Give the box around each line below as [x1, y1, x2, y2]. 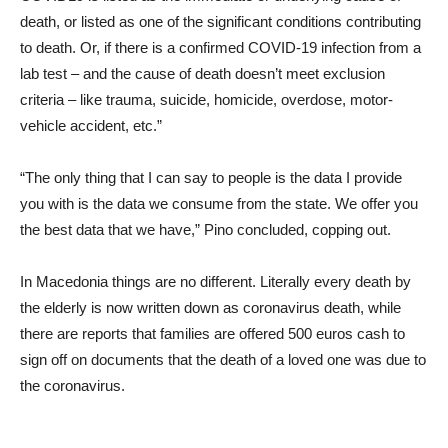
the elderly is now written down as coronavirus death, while [20, 299, 401, 316]
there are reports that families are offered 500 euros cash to [20, 325, 405, 342]
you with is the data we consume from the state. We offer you [20, 195, 418, 212]
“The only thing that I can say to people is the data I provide [20, 169, 402, 186]
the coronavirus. [20, 377, 125, 394]
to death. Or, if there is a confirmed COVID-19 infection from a [20, 39, 421, 56]
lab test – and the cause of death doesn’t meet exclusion [20, 65, 385, 82]
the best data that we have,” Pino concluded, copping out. [20, 221, 391, 238]
